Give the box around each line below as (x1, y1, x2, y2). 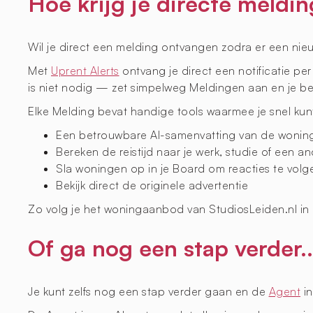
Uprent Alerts (51, 63, 119, 78)
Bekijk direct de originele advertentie (56, 177, 248, 192)
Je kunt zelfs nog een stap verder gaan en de (28, 284, 269, 298)
